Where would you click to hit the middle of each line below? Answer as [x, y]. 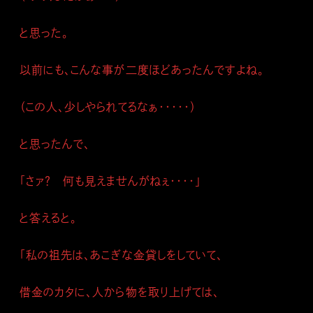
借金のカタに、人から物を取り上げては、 [119, 292]
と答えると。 [49, 218]
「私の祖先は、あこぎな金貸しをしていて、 [121, 255]
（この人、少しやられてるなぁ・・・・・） [108, 107]
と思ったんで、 [55, 144]
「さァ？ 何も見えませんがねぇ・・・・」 [110, 181]
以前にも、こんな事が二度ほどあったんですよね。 [142, 70]
